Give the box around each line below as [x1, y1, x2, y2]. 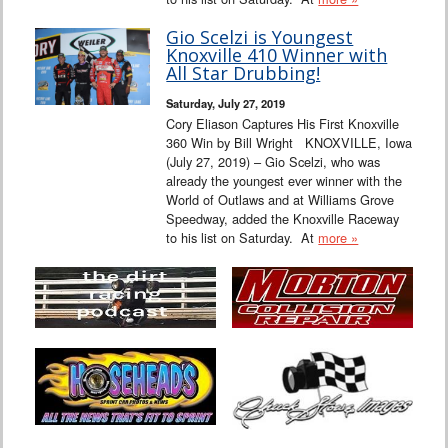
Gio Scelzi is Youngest [166, 25, 354, 50]
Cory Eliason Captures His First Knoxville [166, 114, 400, 134]
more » [318, 228, 359, 248]
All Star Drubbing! [166, 61, 321, 86]
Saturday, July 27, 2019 [166, 95, 286, 112]
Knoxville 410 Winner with [166, 43, 388, 68]
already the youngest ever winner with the [166, 171, 403, 191]
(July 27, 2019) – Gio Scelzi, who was [166, 152, 381, 172]
